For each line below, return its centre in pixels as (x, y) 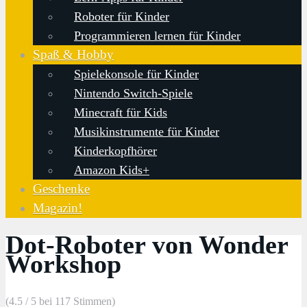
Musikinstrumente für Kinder (147, 131)
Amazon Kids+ (112, 170)
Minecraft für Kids (121, 112)
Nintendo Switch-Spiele (133, 93)
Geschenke (61, 188)
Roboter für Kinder (122, 16)
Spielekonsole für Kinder (136, 74)
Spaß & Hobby (73, 54)
